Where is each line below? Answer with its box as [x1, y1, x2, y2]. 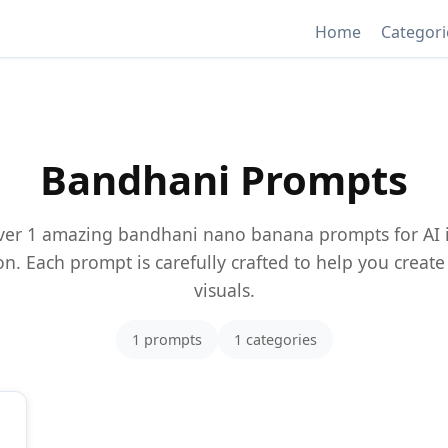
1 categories [233, 329, 317, 349]
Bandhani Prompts [40, 151, 408, 207]
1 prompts [131, 329, 202, 349]
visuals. [193, 277, 255, 302]
